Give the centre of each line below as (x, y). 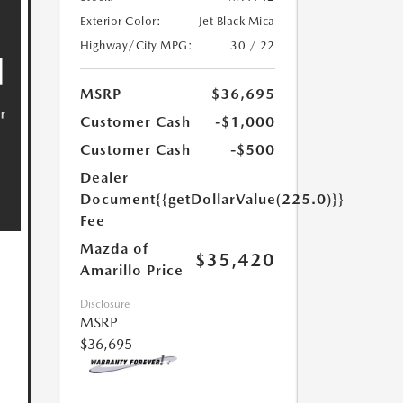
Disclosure (104, 304)
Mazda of (114, 249)
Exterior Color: (120, 21)
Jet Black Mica (237, 21)
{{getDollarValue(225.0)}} (250, 199)
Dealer (104, 178)
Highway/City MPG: (136, 45)
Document (117, 199)
